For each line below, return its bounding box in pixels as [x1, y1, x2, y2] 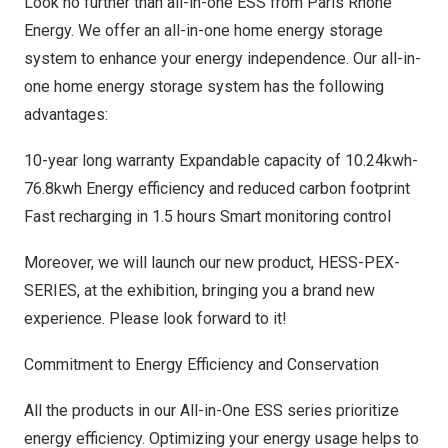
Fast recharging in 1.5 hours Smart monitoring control [24, 207, 391, 226]
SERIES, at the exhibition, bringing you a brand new [24, 281, 375, 300]
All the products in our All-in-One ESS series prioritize [24, 401, 399, 420]
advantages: [24, 105, 108, 124]
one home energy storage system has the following [24, 77, 384, 96]
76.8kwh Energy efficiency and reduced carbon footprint [24, 179, 410, 198]
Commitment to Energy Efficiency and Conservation [24, 355, 379, 374]
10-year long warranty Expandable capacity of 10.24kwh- [24, 151, 418, 170]
